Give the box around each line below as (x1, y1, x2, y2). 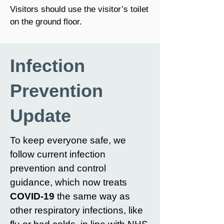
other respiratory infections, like (10, 205, 143, 215)
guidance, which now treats (10, 177, 127, 187)
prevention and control (10, 163, 106, 173)
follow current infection (10, 149, 105, 159)
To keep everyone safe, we (10, 135, 126, 145)
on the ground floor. (10, 17, 82, 26)
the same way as (54, 191, 130, 201)
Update (10, 105, 71, 126)
